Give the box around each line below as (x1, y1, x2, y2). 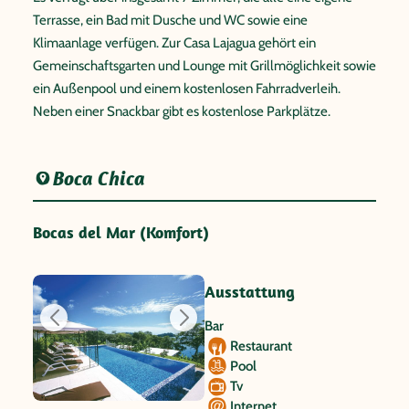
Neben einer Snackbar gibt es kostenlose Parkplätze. (33, 102, 330, 120)
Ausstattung (204, 280, 295, 302)
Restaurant (230, 337, 292, 354)
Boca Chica (53, 165, 146, 191)
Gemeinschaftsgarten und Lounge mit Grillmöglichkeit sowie (33, 57, 376, 74)
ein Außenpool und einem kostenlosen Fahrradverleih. (33, 79, 341, 97)
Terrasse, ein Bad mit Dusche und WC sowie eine (33, 11, 308, 28)
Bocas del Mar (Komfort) (33, 221, 209, 243)
